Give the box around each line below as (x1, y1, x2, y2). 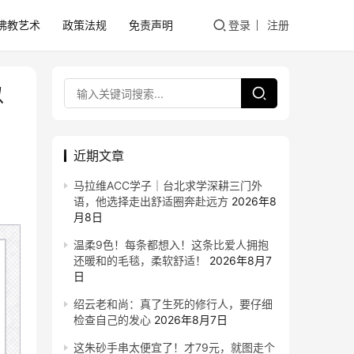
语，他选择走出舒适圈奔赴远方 (73, 194, 228, 208)
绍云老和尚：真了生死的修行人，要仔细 (73, 297, 273, 311)
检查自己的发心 (73, 313, 151, 326)
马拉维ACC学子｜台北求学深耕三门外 (73, 179, 262, 192)
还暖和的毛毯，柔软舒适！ (73, 254, 206, 267)
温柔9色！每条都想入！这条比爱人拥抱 (73, 238, 269, 251)
